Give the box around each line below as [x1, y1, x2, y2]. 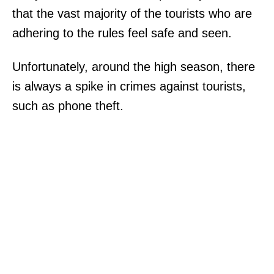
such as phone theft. [12, 98, 127, 113]
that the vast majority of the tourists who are [12, 6, 252, 20]
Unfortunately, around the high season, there [12, 59, 255, 73]
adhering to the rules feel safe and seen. [12, 26, 232, 40]
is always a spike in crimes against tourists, [12, 79, 246, 93]
